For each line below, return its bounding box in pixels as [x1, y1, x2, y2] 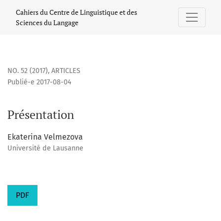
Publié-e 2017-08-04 [7, 78, 72, 87]
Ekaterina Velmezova [7, 132, 83, 142]
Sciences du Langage [16, 18, 78, 27]
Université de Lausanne [7, 144, 83, 153]
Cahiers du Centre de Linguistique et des [16, 7, 137, 17]
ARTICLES [51, 67, 80, 75]
